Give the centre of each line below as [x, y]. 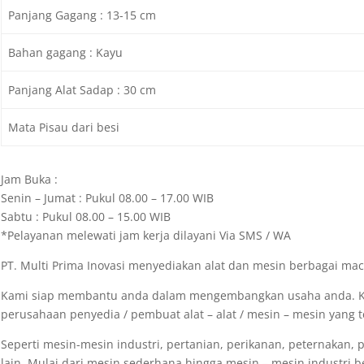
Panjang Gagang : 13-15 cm [82, 15]
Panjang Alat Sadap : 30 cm [82, 89]
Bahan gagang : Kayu [66, 52]
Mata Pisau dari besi [64, 127]
